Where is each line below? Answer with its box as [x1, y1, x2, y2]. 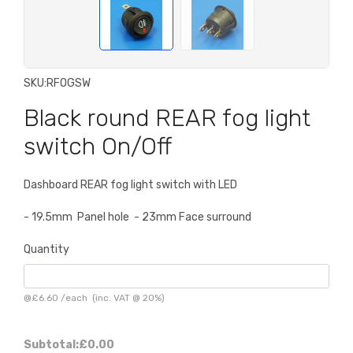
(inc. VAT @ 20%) [87, 292, 165, 303]
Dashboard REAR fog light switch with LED [24, 177, 237, 191]
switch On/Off [24, 132, 172, 161]
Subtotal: [24, 337, 79, 351]
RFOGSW [46, 76, 91, 90]
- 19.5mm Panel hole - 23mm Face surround [24, 210, 251, 224]
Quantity [24, 242, 69, 256]
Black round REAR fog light [24, 103, 310, 132]
